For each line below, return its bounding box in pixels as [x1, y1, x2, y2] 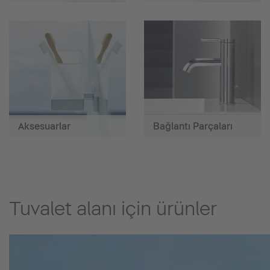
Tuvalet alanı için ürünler [9, 196, 217, 220]
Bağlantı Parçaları [153, 120, 233, 132]
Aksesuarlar [18, 120, 71, 132]
